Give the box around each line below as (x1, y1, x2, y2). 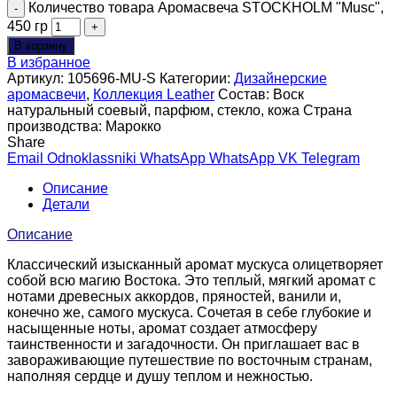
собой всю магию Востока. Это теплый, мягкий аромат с (7, 273, 376, 289)
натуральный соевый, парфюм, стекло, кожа (7, 103, 303, 119)
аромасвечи (7, 87, 86, 103)
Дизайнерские (234, 71, 327, 87)
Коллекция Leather (93, 87, 214, 103)
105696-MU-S (67, 71, 156, 87)
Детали (43, 197, 90, 213)
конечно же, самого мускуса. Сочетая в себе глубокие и (7, 305, 371, 321)
